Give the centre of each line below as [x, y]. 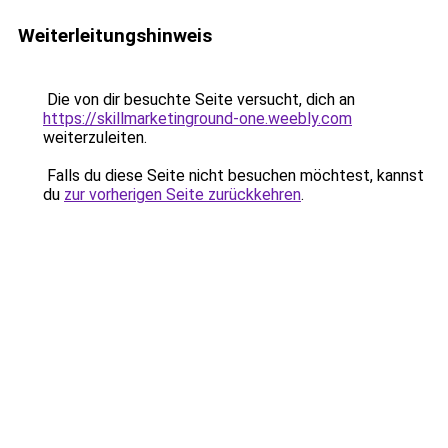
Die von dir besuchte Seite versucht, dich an [199, 99]
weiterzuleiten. [95, 137]
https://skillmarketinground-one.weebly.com [197, 118]
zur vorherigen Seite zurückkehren [182, 194]
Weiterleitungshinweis [115, 35]
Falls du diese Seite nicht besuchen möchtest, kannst [233, 175]
